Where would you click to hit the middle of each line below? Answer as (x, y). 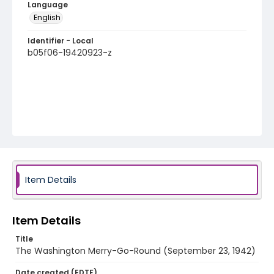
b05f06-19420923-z (70, 53)
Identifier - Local (61, 41)
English (47, 17)
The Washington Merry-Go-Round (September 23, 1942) (135, 251)
